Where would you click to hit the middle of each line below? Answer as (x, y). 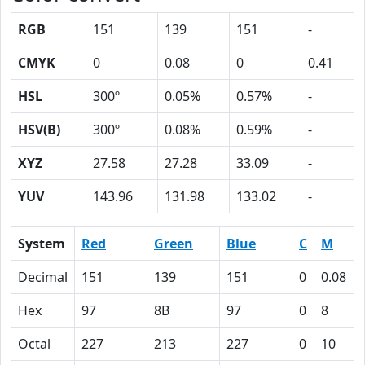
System (42, 244)
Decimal (43, 277)
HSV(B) (39, 130)
